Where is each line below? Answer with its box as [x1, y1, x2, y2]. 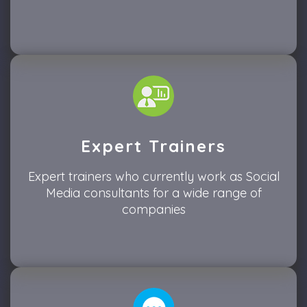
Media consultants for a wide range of [45, 185, 262, 201]
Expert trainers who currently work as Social [27, 169, 280, 185]
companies [121, 201, 186, 218]
